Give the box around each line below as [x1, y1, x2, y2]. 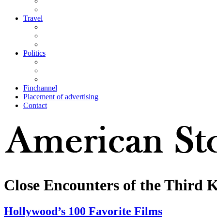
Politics [23, 49, 46, 58]
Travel [23, 14, 43, 23]
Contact [23, 101, 47, 110]
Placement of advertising [23, 93, 98, 101]
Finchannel [23, 84, 57, 93]
